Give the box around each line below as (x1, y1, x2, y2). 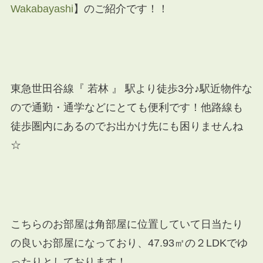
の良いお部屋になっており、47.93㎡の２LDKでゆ (10, 237, 248, 249)
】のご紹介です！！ (73, 3, 168, 15)
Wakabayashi (10, 3, 73, 15)
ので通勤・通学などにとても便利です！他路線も (10, 101, 243, 113)
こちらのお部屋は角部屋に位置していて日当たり (10, 218, 243, 231)
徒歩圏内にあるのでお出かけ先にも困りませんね (10, 120, 243, 132)
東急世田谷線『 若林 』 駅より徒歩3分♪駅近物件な (10, 82, 252, 95)
